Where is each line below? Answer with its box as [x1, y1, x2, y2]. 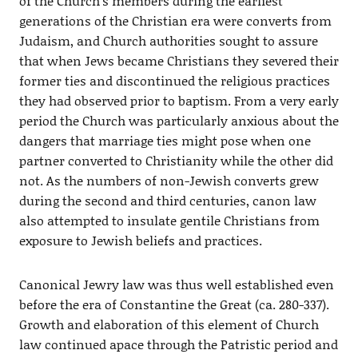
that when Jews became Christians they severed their [18, 50, 339, 70]
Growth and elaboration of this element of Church [18, 314, 319, 333]
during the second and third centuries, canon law [18, 190, 316, 209]
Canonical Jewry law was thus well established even [18, 274, 334, 293]
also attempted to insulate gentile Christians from [18, 210, 320, 229]
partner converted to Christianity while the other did [18, 150, 333, 169]
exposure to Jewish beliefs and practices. [18, 230, 262, 249]
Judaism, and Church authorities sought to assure [18, 30, 318, 50]
